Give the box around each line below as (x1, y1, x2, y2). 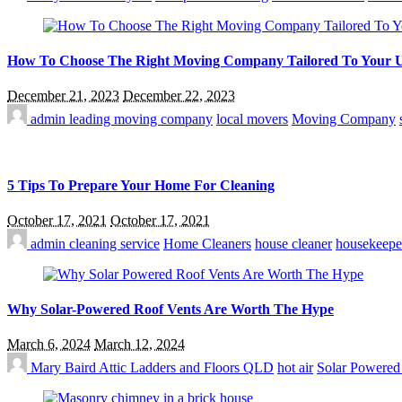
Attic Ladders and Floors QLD (99, 360, 274, 376)
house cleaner (255, 235, 332, 251)
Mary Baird (27, 360, 99, 376)
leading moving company (69, 111, 213, 127)
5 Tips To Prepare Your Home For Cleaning (7, 177, 275, 193)
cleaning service (69, 235, 160, 251)
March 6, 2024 (7, 336, 91, 353)
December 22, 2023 (123, 88, 235, 104)
